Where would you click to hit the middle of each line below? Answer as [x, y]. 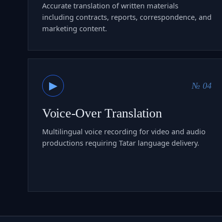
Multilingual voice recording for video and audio [124, 131]
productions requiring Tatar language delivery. [121, 142]
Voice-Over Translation [102, 113]
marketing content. [75, 28]
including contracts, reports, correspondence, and [127, 17]
